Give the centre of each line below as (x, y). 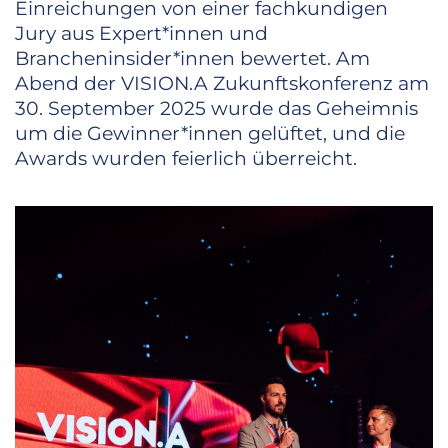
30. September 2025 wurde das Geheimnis (216, 109)
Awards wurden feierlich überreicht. (186, 159)
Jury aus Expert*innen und (141, 34)
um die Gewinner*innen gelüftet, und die (210, 134)
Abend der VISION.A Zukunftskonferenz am (222, 84)
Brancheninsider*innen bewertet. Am (192, 59)
